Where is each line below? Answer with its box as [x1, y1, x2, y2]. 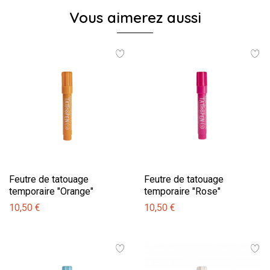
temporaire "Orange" [9, 186, 93, 198]
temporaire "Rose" [144, 186, 221, 198]
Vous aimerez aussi [69, 8, 201, 27]
